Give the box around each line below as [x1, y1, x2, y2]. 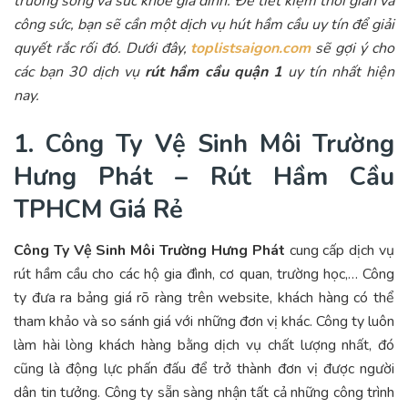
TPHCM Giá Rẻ [14, 192, 183, 228]
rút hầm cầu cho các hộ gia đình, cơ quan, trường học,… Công [14, 263, 394, 284]
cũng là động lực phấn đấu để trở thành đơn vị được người [14, 358, 394, 379]
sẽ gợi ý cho [311, 37, 395, 58]
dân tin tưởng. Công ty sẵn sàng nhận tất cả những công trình [14, 382, 394, 403]
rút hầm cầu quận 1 [139, 61, 282, 82]
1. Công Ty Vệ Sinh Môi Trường [14, 127, 394, 162]
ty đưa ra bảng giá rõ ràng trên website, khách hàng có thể [14, 287, 394, 308]
